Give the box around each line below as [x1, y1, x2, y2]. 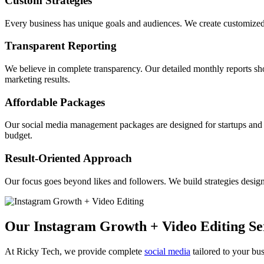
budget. [5, 130, 32, 141]
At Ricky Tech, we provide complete [5, 246, 144, 256]
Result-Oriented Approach [5, 152, 132, 165]
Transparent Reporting [5, 39, 117, 52]
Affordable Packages [5, 95, 105, 108]
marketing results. [5, 74, 70, 84]
